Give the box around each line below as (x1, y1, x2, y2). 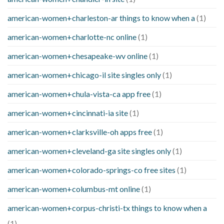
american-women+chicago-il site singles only (7, 69, 161, 79)
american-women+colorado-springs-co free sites (7, 164, 175, 174)
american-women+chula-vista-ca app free (7, 88, 150, 98)
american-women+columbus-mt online (7, 183, 140, 193)
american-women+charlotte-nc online (7, 31, 136, 41)
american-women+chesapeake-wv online (7, 50, 147, 60)
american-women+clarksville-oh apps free (7, 126, 152, 136)
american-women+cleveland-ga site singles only (7, 145, 171, 155)
